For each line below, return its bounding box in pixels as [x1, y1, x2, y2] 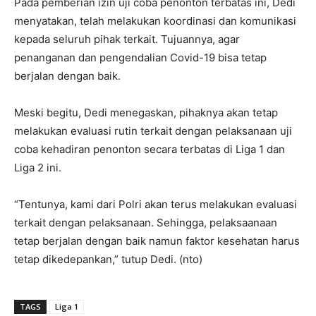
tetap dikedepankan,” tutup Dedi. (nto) [14, 252, 202, 266]
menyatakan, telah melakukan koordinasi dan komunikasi [14, 13, 296, 28]
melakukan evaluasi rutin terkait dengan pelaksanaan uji [14, 123, 292, 138]
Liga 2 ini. [14, 160, 61, 174]
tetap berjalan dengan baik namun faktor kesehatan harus [14, 233, 300, 248]
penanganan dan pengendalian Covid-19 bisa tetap [14, 50, 267, 64]
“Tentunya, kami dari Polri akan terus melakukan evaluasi [14, 197, 297, 211]
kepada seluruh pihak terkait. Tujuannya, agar [14, 32, 240, 46]
